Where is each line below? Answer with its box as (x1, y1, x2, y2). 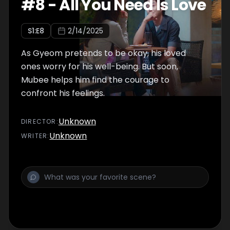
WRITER (21, 131, 48, 140)
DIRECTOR (21, 117, 56, 126)
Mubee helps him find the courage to (21, 74, 169, 86)
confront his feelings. (21, 87, 105, 99)
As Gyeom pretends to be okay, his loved (21, 47, 186, 59)
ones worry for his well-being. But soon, (21, 61, 178, 72)
